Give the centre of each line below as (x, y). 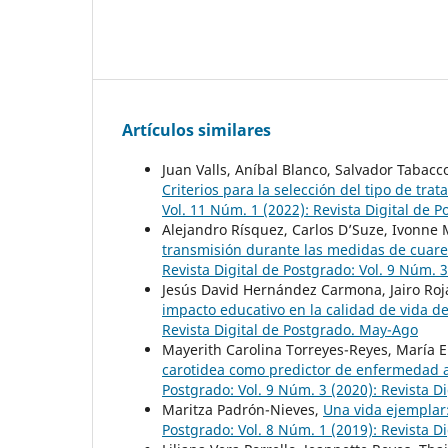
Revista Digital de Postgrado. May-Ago (290, 330)
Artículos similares (196, 130)
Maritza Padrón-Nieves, (242, 410)
